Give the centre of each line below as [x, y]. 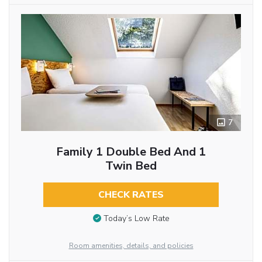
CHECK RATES [131, 194]
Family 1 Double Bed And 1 [131, 151]
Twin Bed [131, 166]
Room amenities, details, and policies [131, 246]
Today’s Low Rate [136, 219]
